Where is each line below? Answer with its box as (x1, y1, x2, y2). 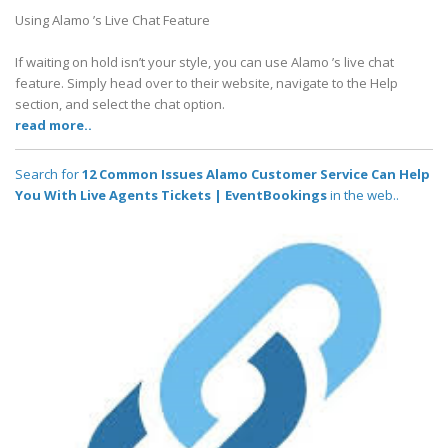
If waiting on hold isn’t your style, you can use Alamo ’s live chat (15, 53, 394, 72)
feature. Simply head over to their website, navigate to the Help (15, 74, 398, 93)
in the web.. (327, 186, 399, 205)
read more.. (15, 116, 92, 135)
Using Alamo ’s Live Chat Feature (15, 11, 210, 30)
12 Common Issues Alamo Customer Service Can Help (82, 165, 430, 184)
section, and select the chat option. (15, 95, 225, 114)
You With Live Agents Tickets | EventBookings (15, 186, 327, 205)
